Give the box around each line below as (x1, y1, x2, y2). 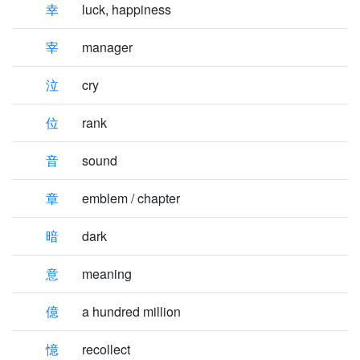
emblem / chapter (82, 189, 180, 207)
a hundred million (82, 302, 181, 321)
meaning (82, 264, 132, 283)
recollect (82, 340, 130, 358)
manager (82, 38, 133, 56)
